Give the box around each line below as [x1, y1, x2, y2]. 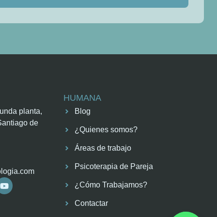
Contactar [74, 199, 108, 208]
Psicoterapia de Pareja [74, 162, 153, 171]
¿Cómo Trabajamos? [74, 181, 147, 189]
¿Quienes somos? [74, 125, 138, 134]
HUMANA [63, 93, 102, 103]
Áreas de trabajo [74, 144, 131, 153]
